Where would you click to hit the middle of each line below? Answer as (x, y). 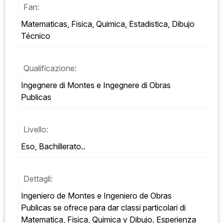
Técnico (36, 36)
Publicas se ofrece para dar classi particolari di (103, 208)
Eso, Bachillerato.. (53, 146)
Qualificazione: (50, 68)
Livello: (36, 129)
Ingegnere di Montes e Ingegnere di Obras (96, 85)
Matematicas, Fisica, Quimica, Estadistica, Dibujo (108, 24)
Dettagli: (38, 179)
